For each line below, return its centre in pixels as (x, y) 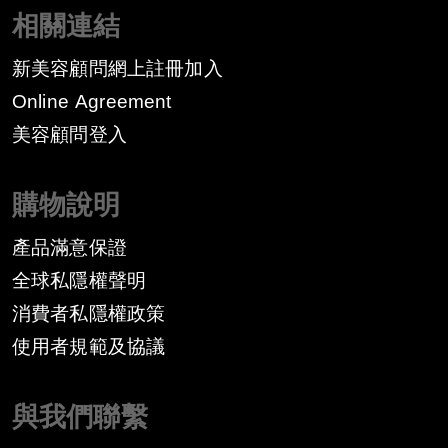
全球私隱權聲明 (79, 280)
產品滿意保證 (69, 247)
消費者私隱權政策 (89, 313)
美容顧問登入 (69, 134)
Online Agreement (92, 101)
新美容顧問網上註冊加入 (117, 68)
